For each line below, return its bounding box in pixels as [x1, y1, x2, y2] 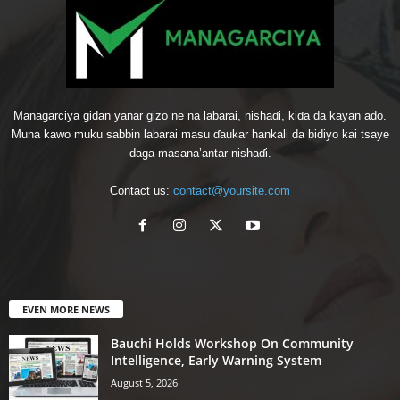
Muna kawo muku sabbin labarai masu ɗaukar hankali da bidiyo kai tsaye [11, 127, 389, 141]
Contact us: [110, 183, 173, 197]
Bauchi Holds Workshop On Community [111, 334, 354, 352]
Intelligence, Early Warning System [111, 351, 321, 369]
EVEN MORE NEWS [22, 302, 110, 316]
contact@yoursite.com [173, 183, 290, 197]
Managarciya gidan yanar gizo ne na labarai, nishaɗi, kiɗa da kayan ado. [13, 108, 387, 122]
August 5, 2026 [111, 375, 178, 389]
